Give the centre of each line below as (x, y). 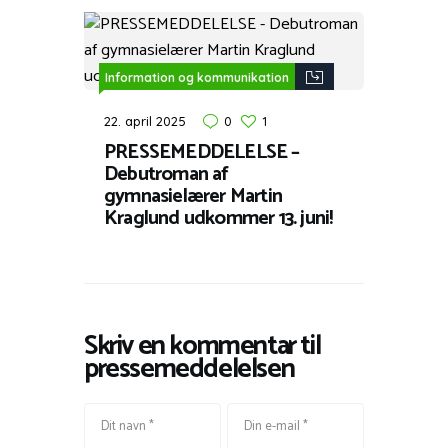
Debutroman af (166, 174)
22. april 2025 (145, 120)
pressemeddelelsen (189, 369)
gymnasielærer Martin (193, 196)
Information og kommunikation (197, 77)
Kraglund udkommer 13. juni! (218, 218)
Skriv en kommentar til (202, 346)
